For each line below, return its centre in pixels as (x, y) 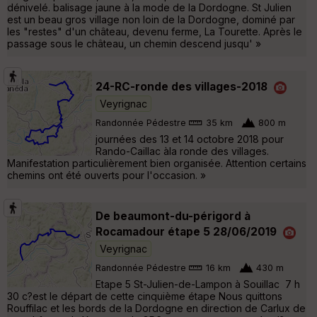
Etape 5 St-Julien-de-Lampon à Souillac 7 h (198, 284)
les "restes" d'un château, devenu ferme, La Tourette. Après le (155, 31)
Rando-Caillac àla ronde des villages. (182, 151)
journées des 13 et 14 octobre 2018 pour (190, 139)
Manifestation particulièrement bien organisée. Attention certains (157, 163)
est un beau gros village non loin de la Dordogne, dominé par (151, 19)
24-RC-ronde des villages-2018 (181, 86)
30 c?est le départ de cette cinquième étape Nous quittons (145, 296)
